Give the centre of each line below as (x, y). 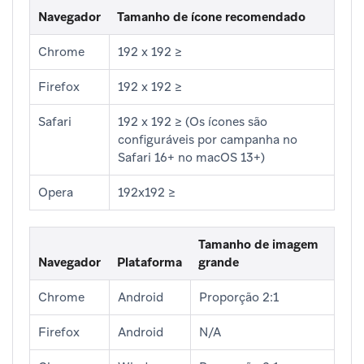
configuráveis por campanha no (208, 139)
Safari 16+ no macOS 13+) (191, 157)
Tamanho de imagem (258, 244)
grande (219, 262)
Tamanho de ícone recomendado (211, 17)
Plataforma (149, 262)
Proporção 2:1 (239, 297)
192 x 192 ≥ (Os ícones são (193, 121)
